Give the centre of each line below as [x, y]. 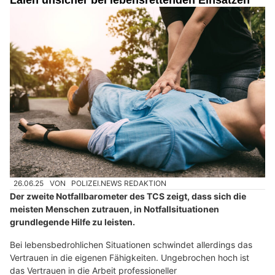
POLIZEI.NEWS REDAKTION [119, 183]
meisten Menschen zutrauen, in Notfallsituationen [114, 209]
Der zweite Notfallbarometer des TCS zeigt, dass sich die [128, 196]
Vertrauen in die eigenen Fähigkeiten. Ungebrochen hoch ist [130, 258]
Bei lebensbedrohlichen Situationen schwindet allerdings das [131, 245]
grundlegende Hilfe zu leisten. [72, 222]
